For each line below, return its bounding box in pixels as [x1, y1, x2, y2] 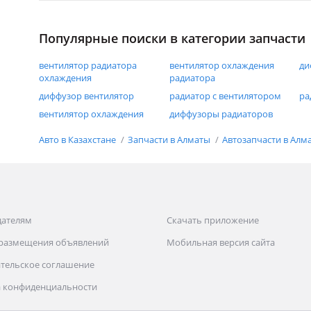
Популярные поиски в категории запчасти [39, 30, 305, 47]
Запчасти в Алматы [128, 133, 212, 146]
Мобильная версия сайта [167, 236, 275, 249]
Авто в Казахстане [39, 133, 118, 146]
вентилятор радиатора [39, 59, 137, 72]
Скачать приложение [167, 214, 259, 227]
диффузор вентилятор [39, 90, 134, 102]
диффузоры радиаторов [169, 108, 273, 120]
